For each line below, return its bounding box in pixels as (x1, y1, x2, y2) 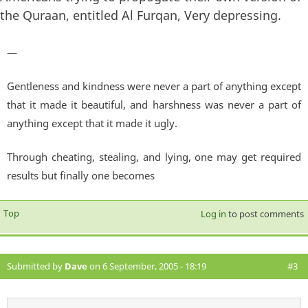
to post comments (225, 208, 304, 221)
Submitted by (7, 260, 65, 273)
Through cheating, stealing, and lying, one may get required (7, 150, 301, 164)
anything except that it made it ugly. (7, 116, 177, 131)
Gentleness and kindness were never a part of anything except (7, 79, 301, 93)
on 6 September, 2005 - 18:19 (87, 260, 206, 273)
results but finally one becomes (7, 168, 155, 183)
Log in (200, 208, 226, 221)
